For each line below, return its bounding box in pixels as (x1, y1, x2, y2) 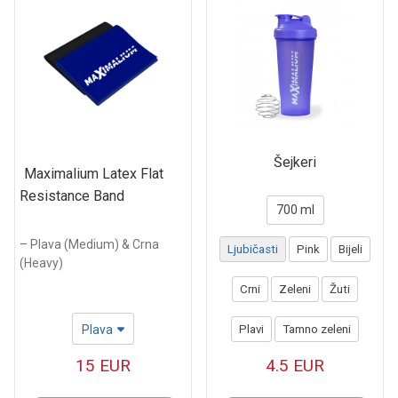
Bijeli (338, 242, 362, 256)
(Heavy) (20, 255, 63, 270)
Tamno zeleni (283, 322, 351, 336)
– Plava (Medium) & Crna (20, 236, 159, 251)
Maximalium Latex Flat (24, 164, 163, 182)
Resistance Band (20, 187, 124, 204)
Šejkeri (274, 154, 316, 171)
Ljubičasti (227, 242, 278, 256)
